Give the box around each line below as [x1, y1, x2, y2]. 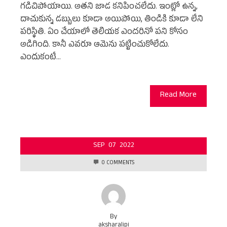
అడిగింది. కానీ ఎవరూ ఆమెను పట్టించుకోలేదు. [20, 40, 169, 52]
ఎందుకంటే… [20, 52, 61, 65]
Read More [160, 90, 197, 102]
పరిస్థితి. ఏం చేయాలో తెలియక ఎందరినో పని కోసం [20, 27, 188, 40]
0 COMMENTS [101, 159, 134, 168]
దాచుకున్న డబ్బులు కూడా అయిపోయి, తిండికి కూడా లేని [20, 14, 203, 27]
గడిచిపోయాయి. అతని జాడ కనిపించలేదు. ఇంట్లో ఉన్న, [20, 2, 198, 14]
